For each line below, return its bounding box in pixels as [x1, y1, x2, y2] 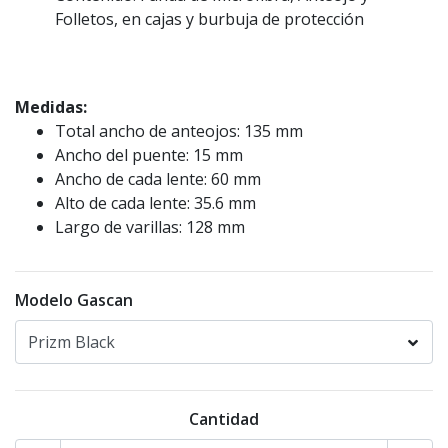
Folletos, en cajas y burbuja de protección [55, 8, 364, 31]
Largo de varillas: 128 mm [55, 216, 245, 239]
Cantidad [189, 408, 259, 431]
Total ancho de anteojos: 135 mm [55, 120, 303, 143]
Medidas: [15, 96, 87, 119]
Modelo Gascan [15, 289, 133, 312]
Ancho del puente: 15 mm [55, 144, 243, 167]
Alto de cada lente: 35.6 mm [55, 192, 256, 215]
